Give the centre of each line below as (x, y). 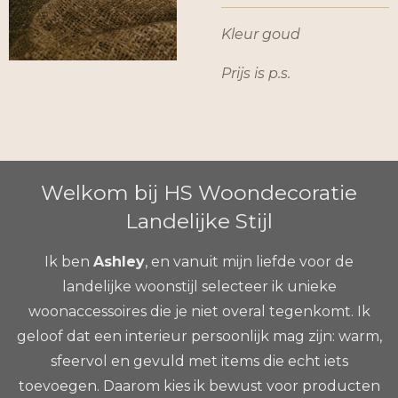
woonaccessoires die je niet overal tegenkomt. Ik (199, 311)
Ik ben (69, 262)
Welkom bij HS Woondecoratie (199, 193)
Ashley (119, 262)
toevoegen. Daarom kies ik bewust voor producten (199, 386)
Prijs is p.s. (258, 73)
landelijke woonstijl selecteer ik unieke (199, 287)
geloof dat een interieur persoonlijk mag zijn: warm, (199, 336)
